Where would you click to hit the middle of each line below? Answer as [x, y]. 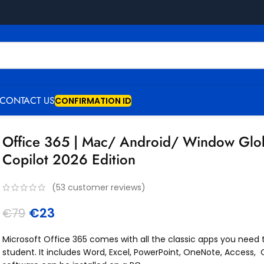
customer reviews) [106, 188]
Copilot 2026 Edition [69, 159]
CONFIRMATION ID [93, 101]
